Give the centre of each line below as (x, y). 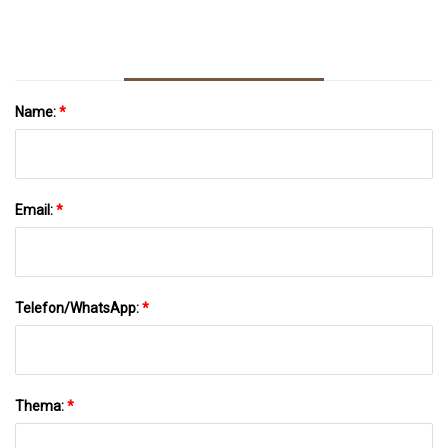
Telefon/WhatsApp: (78, 307)
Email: (35, 209)
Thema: (41, 405)
